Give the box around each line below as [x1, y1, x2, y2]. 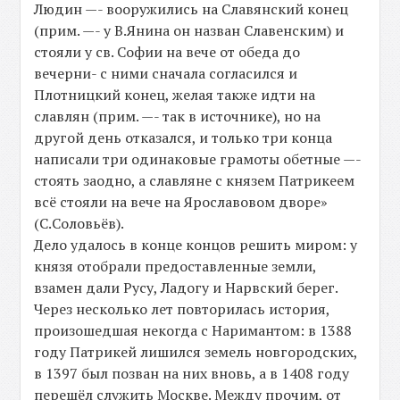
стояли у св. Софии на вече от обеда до [34, 42, 301, 62]
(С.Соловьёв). [34, 213, 125, 234]
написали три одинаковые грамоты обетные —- [34, 149, 362, 170]
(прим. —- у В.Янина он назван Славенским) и [34, 21, 345, 41]
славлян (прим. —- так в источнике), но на [34, 106, 321, 127]
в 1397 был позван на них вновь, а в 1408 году [34, 363, 350, 384]
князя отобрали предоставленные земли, [34, 256, 317, 277]
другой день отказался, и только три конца [34, 128, 333, 148]
